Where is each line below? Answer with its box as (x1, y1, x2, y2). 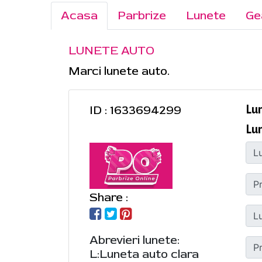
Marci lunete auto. (68, 64, 170, 78)
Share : (89, 190, 128, 205)
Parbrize (118, 8, 166, 23)
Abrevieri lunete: (89, 233, 180, 248)
